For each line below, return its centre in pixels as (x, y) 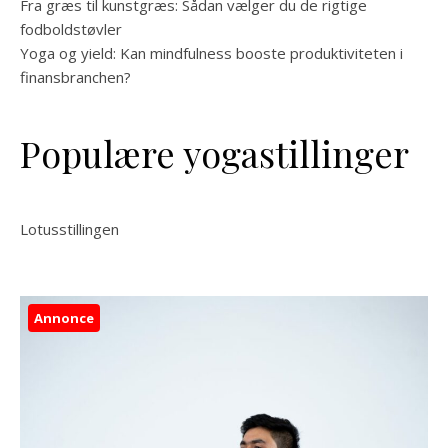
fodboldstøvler (71, 29)
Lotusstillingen (69, 229)
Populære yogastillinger (214, 153)
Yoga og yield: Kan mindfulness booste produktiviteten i (211, 53)
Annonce (64, 318)
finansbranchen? (75, 77)
